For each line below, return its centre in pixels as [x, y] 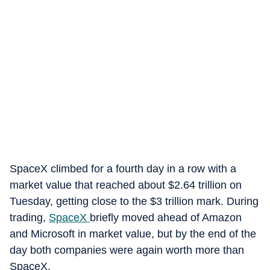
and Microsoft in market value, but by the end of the [133, 234]
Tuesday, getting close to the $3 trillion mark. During [134, 201]
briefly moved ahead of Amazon [166, 218]
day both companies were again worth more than [127, 250]
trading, [29, 218]
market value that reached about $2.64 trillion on [126, 185]
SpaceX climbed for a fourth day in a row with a [123, 169]
